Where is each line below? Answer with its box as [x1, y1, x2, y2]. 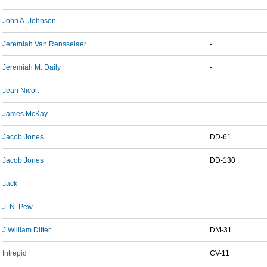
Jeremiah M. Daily [2, 63, 61, 72]
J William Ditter [2, 226, 51, 234]
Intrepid [2, 249, 27, 257]
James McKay [2, 110, 48, 118]
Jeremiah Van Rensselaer [2, 40, 86, 48]
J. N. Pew [2, 203, 33, 211]
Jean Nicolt [2, 86, 39, 95]
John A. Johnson [2, 17, 56, 25]
